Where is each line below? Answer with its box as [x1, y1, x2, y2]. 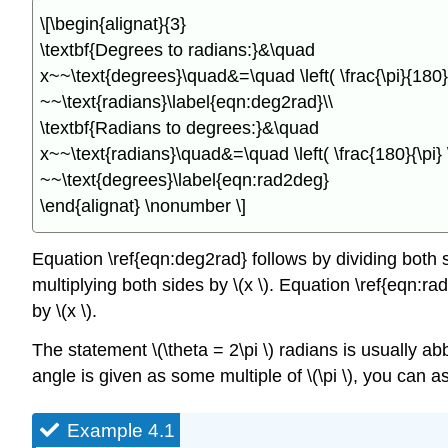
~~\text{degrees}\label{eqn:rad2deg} [40, 170, 329, 191]
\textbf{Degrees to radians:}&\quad [40, 40, 315, 61]
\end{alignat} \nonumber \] [40, 196, 246, 217]
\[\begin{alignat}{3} [40, 14, 186, 35]
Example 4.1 [67, 419, 175, 441]
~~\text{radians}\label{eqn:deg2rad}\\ [40, 92, 333, 113]
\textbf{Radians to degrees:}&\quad [40, 118, 319, 139]
